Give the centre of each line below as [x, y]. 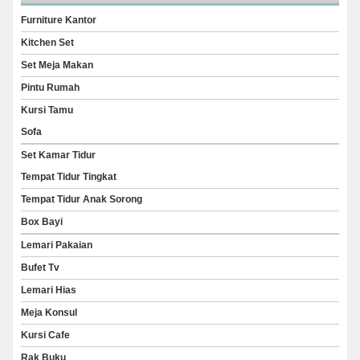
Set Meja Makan [57, 65]
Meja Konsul [49, 313]
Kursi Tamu [47, 110]
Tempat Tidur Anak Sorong [82, 199]
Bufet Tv [40, 268]
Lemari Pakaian [57, 245]
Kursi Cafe [45, 335]
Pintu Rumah [50, 88]
